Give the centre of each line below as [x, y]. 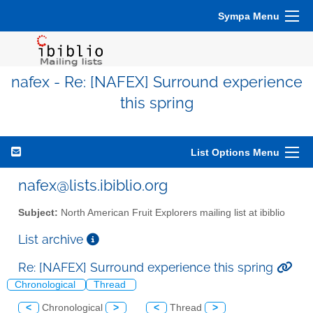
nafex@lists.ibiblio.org [93, 185]
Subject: [38, 212]
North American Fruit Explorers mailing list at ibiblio [172, 212]
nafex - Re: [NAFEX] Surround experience [156, 82]
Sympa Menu [249, 16]
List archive [52, 239]
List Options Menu [235, 152]
